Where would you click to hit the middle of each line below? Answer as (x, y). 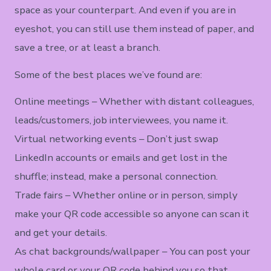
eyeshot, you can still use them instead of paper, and (135, 29)
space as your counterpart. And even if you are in (126, 10)
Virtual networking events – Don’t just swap (117, 139)
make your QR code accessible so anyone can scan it (132, 214)
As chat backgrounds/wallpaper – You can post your (133, 251)
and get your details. (61, 232)
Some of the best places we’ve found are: (109, 74)
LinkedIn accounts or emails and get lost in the (121, 157)
